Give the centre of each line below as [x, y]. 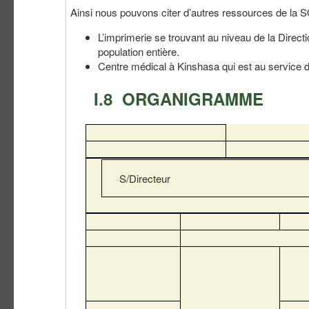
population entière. [139, 51]
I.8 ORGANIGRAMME [179, 98]
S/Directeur [136, 178]
